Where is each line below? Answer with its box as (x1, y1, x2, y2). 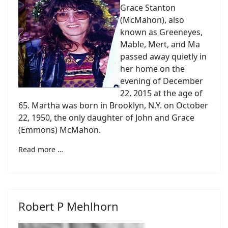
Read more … (18, 145, 63, 154)
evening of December (120, 75, 203, 87)
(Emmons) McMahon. (18, 124, 101, 135)
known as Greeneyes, (120, 26, 203, 38)
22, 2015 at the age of (120, 88, 203, 99)
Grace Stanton (120, 2, 176, 13)
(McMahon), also (120, 14, 184, 25)
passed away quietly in (120, 51, 207, 62)
